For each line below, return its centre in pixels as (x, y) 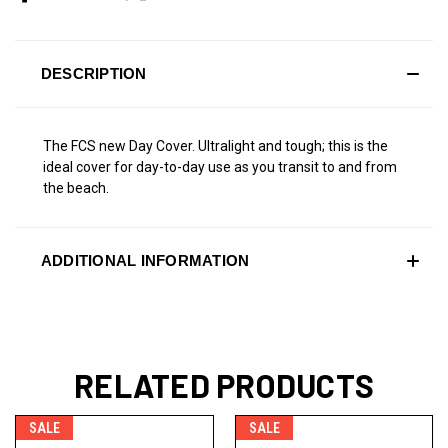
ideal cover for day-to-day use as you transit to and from (220, 166)
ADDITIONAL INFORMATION (145, 260)
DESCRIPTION (93, 73)
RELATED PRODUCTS (224, 384)
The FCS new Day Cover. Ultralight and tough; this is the (215, 145)
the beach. (76, 187)
